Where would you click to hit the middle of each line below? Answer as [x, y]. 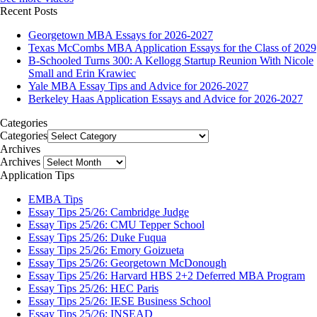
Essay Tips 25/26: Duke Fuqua [97, 238]
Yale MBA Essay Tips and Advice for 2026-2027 [138, 86]
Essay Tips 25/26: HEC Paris [93, 289]
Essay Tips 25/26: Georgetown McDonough [127, 263]
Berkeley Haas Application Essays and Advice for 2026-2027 [166, 99]
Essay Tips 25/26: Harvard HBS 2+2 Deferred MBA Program [167, 276]
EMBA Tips [56, 200]
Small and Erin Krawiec [82, 74]
